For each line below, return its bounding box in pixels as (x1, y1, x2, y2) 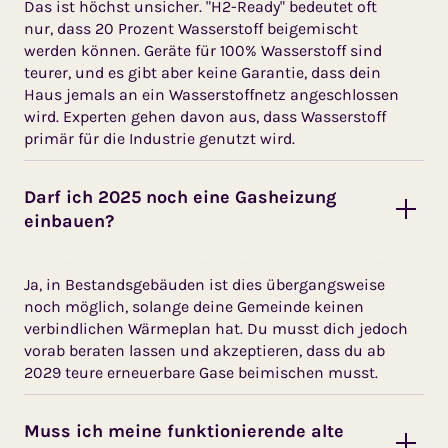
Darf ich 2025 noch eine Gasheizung (24, 185, 336, 208)
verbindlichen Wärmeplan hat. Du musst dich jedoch (24, 318, 408, 338)
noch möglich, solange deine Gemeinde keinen (24, 296, 364, 316)
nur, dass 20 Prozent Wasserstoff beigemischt (24, 18, 358, 38)
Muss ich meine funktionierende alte (24, 419, 344, 442)
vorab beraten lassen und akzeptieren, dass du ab (24, 340, 385, 360)
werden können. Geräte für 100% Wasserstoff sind (24, 40, 382, 60)
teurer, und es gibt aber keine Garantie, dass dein (24, 62, 381, 82)
